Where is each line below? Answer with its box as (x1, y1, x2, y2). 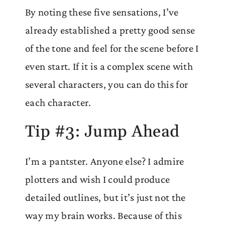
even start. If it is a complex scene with (25, 60, 193, 72)
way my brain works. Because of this (25, 209, 182, 221)
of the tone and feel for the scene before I (25, 42, 199, 54)
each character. (25, 96, 91, 108)
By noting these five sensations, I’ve (25, 6, 179, 18)
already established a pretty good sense (25, 24, 195, 36)
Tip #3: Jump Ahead (25, 121, 180, 142)
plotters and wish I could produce (25, 173, 170, 185)
